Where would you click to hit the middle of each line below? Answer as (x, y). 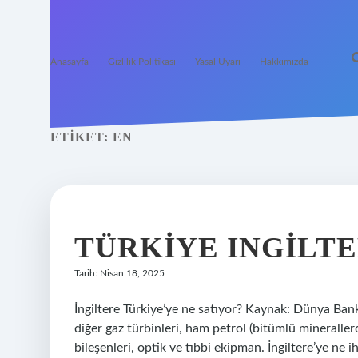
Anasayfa (70, 62)
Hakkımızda (284, 62)
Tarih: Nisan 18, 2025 (119, 273)
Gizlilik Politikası (142, 62)
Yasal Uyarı (218, 62)
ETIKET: (82, 137)
